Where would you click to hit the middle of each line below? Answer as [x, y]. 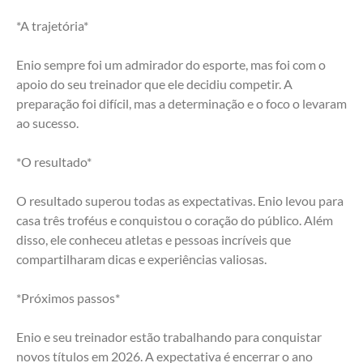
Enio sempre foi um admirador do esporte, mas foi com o [171, 65]
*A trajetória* [52, 26]
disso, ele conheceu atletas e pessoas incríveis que [154, 240]
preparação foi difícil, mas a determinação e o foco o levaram [181, 104]
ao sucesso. [47, 123]
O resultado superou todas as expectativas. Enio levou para [180, 201]
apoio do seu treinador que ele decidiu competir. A [154, 84]
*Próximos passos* [68, 298]
